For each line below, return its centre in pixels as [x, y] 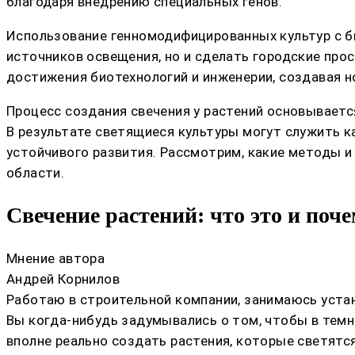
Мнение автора [56, 258]
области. [36, 173]
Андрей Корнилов [63, 279]
